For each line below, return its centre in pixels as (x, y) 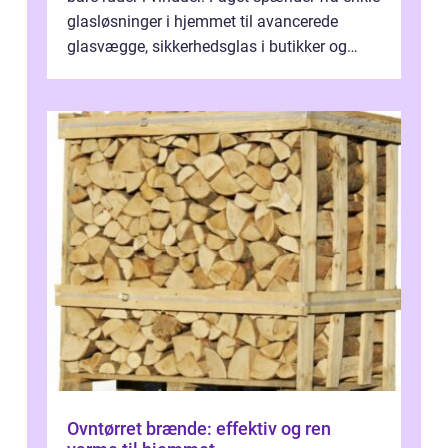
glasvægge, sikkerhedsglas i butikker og (207, 47)
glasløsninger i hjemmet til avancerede (202, 22)
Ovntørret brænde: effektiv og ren (199, 429)
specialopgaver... (126, 72)
